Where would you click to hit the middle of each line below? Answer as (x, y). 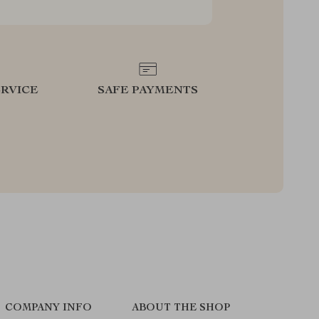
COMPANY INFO (49, 308)
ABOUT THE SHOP (181, 308)
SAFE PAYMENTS (148, 91)
